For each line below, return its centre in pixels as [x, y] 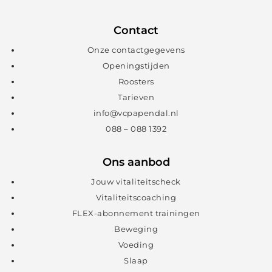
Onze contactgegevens [136, 50]
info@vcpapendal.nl [136, 113]
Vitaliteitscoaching [136, 198]
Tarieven [136, 97]
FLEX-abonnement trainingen [136, 213]
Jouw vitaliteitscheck [136, 182]
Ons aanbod [136, 162]
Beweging [136, 229]
